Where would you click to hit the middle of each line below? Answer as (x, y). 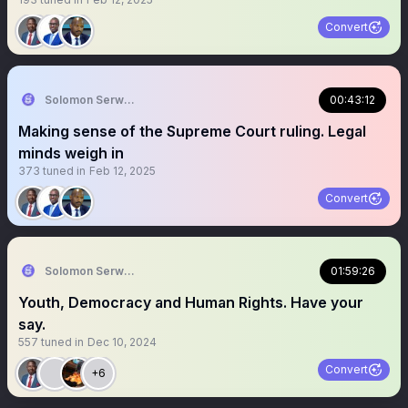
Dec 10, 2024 (122, 342)
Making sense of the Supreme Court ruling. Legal (192, 131)
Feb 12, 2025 (122, 171)
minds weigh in (71, 153)
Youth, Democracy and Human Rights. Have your (191, 302)
